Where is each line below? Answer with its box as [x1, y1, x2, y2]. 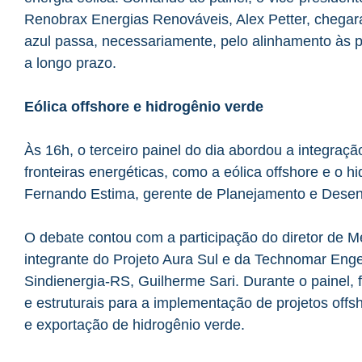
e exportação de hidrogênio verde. [24, 316, 245, 333]
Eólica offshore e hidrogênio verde [24, 98, 263, 115]
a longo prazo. [24, 54, 116, 71]
